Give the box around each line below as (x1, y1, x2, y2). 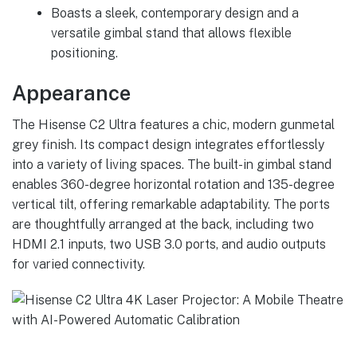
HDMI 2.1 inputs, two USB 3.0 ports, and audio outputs (12, 237, 326, 253)
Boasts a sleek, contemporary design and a (50, 6, 299, 22)
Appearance (12, 80, 131, 105)
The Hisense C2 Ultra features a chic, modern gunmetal (12, 117, 335, 133)
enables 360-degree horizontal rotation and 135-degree (12, 177, 335, 193)
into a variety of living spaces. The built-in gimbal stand (12, 157, 331, 173)
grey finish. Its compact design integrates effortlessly (12, 137, 324, 153)
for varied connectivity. (12, 257, 145, 273)
